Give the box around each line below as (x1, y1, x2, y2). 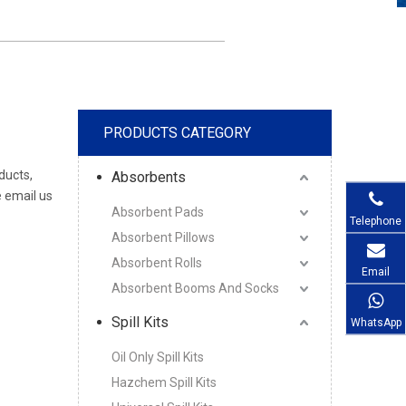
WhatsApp (350, 315, 401, 329)
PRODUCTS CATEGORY (103, 124, 251, 141)
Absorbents (111, 169, 186, 186)
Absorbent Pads (111, 205, 204, 219)
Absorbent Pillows (111, 230, 215, 245)
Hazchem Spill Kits (111, 375, 217, 390)
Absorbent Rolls (111, 256, 202, 270)
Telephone (350, 214, 401, 227)
